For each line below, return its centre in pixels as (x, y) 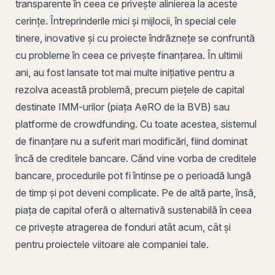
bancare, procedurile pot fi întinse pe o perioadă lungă (133, 175)
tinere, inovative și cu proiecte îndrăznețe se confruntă (135, 38)
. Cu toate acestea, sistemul (196, 124)
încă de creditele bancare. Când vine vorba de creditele (136, 158)
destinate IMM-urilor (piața (75, 107)
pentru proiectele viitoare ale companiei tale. (112, 244)
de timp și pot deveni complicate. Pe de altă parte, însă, (136, 192)
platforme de (45, 124)
